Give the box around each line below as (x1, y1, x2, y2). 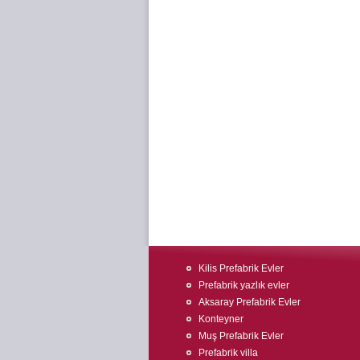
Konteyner (198, 313, 243, 325)
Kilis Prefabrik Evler (198, 262, 284, 274)
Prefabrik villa (198, 346, 258, 358)
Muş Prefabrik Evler (198, 329, 284, 342)
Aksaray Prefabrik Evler (198, 296, 301, 308)
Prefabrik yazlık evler (198, 279, 289, 291)
